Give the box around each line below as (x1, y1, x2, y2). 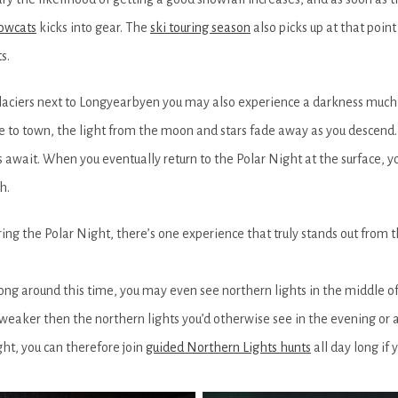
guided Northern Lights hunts (146, 339, 311, 354)
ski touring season (150, 20, 251, 35)
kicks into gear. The (36, 20, 150, 35)
